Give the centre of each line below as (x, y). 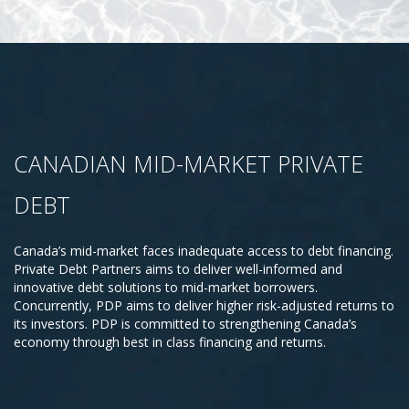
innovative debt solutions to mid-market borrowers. (166, 287)
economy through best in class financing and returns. (170, 342)
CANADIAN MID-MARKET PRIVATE (189, 163)
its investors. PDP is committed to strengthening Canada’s (185, 324)
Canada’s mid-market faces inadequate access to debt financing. (204, 251)
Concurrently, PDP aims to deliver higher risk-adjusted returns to (204, 305)
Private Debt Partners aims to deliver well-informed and (178, 269)
